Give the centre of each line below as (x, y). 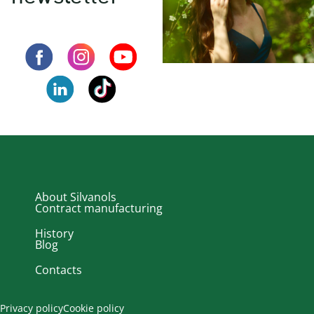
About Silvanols (76, 197)
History (54, 234)
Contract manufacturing (99, 209)
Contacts (59, 270)
